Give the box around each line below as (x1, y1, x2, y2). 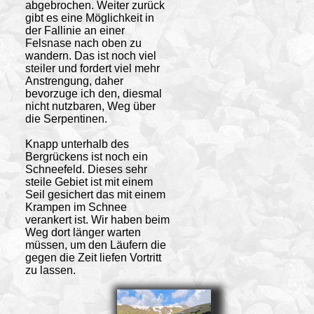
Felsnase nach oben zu (25, 36, 142, 49)
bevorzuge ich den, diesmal (25, 87, 162, 100)
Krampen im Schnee (25, 200, 127, 213)
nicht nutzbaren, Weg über (25, 100, 156, 112)
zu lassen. (25, 264, 76, 276)
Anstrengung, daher (25, 74, 123, 87)
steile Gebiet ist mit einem (25, 175, 153, 188)
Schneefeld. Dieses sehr (25, 163, 147, 175)
